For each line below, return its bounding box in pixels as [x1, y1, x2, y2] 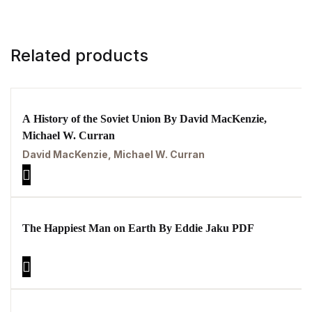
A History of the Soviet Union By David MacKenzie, [22, 113, 267, 125]
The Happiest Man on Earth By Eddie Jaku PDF [175, 222, 254, 234]
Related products [10, 45, 148, 65]
